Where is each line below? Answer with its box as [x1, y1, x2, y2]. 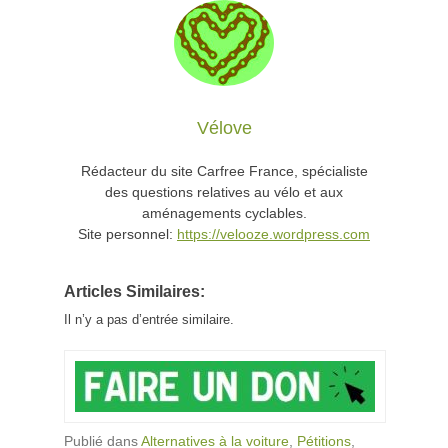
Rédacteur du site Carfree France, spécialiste [80, 162, 368, 179]
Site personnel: [78, 225, 177, 242]
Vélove [196, 117, 252, 138]
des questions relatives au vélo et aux [105, 183, 343, 200]
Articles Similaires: [64, 281, 205, 300]
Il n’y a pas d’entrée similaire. [64, 311, 234, 327]
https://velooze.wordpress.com [177, 225, 370, 242]
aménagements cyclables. [141, 204, 307, 221]
